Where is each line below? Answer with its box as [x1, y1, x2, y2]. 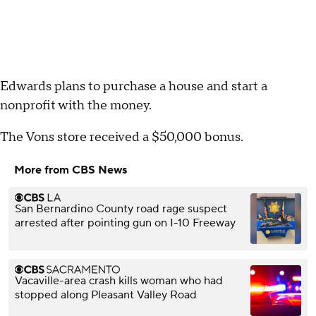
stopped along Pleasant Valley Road [15, 287, 197, 302]
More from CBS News [14, 162, 127, 177]
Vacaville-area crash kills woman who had [15, 273, 223, 288]
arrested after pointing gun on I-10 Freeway [15, 215, 236, 230]
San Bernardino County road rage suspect [15, 201, 227, 216]
